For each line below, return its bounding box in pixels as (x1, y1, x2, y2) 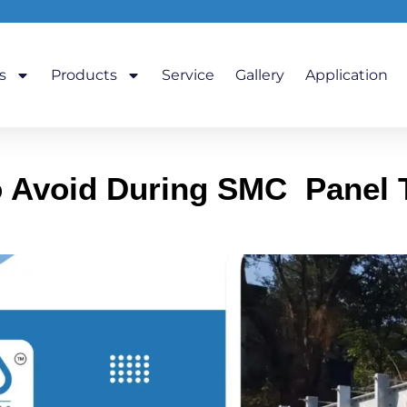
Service (161, 65, 214, 84)
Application (304, 65, 388, 84)
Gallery (234, 65, 284, 84)
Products (50, 65, 117, 84)
